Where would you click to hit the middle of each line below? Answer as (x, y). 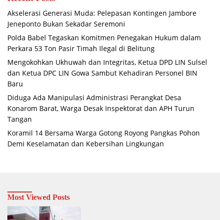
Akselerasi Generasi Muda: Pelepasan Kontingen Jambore (102, 13)
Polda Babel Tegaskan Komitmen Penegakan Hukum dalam (104, 37)
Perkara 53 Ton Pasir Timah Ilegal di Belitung (81, 48)
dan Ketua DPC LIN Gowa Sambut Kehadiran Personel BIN (102, 73)
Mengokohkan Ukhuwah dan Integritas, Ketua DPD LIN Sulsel (107, 62)
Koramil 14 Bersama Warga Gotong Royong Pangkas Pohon (104, 133)
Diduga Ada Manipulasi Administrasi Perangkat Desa (94, 97)
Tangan (20, 119)
